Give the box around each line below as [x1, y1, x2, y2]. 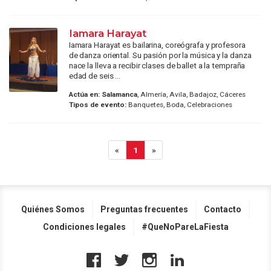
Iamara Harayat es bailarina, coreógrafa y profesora [68, 39, 246, 50]
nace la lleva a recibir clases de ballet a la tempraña [68, 60, 246, 70]
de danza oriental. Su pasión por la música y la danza [68, 50, 252, 60]
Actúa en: [68, 90, 100, 99]
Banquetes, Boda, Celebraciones [126, 100, 232, 109]
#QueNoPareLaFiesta [141, 222, 229, 232]
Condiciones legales [42, 222, 126, 232]
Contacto [204, 204, 241, 215]
